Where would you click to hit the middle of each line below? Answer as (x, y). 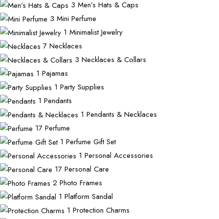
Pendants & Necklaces (122, 114)
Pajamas (55, 73)
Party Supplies (82, 87)
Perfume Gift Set (91, 142)
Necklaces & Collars (114, 59)
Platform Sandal (89, 197)
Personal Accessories (119, 156)
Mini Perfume (77, 18)
